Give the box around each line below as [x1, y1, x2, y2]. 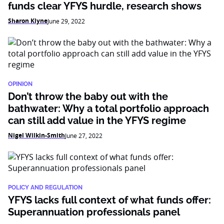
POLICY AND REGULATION [8, 184, 82, 191]
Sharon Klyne [8, 16, 47, 25]
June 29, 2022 [47, 17, 85, 25]
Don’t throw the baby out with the [8, 90, 168, 102]
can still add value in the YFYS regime [8, 114, 186, 126]
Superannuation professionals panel [8, 206, 180, 218]
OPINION [8, 80, 32, 87]
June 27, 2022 [65, 131, 102, 139]
